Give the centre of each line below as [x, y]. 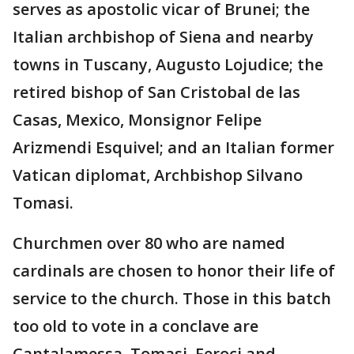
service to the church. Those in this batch [172, 299]
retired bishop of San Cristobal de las [156, 92]
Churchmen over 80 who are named [149, 243]
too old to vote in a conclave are [136, 326]
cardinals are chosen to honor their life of [174, 271]
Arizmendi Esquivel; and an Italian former [173, 148]
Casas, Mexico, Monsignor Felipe [137, 120]
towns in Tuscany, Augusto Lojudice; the [168, 65]
